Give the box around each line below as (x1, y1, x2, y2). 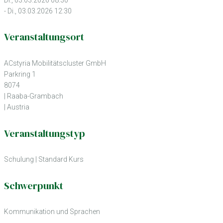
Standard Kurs (38, 155, 84, 164)
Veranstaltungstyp (4, 126, 85, 140)
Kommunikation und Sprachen (4, 208, 100, 216)
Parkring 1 (4, 70, 36, 78)
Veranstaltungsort (4, 30, 84, 44)
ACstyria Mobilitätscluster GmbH (4, 59, 106, 67)
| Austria (4, 103, 29, 111)
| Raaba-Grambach (4, 92, 63, 100)
